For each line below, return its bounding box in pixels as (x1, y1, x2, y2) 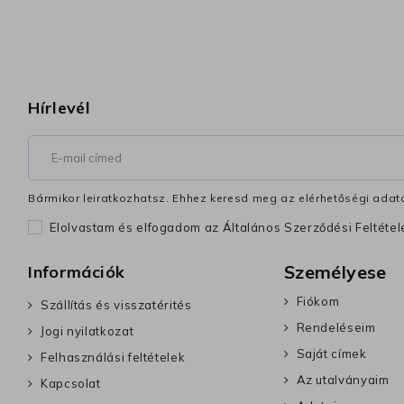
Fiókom (296, 294, 340, 309)
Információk (28, 262, 125, 283)
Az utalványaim (296, 372, 390, 388)
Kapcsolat (40, 376, 101, 391)
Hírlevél (28, 97, 91, 119)
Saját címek (296, 346, 367, 362)
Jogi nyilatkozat (40, 324, 134, 339)
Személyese (283, 261, 387, 284)
